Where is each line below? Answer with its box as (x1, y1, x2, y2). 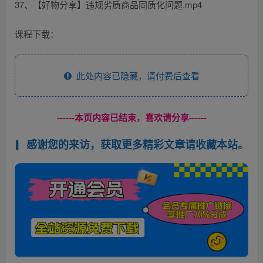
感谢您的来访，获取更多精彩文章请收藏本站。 (26, 137, 248, 153)
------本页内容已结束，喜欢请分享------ (56, 111, 207, 124)
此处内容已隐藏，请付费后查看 (71, 69, 200, 82)
